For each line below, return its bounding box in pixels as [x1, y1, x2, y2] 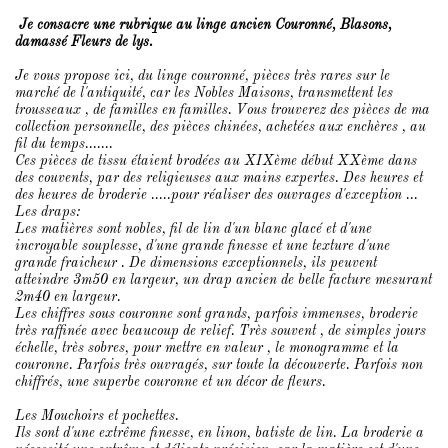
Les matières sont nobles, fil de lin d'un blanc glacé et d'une [15, 222, 372, 236]
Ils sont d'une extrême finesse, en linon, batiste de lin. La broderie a [15, 426, 424, 440]
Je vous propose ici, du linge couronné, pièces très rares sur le [15, 69, 390, 83]
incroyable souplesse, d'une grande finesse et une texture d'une [15, 239, 390, 253]
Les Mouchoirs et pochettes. [15, 409, 179, 423]
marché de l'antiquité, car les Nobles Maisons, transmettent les [15, 86, 393, 100]
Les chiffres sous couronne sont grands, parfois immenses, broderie [15, 307, 418, 321]
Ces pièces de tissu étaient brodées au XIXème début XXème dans [15, 154, 417, 168]
